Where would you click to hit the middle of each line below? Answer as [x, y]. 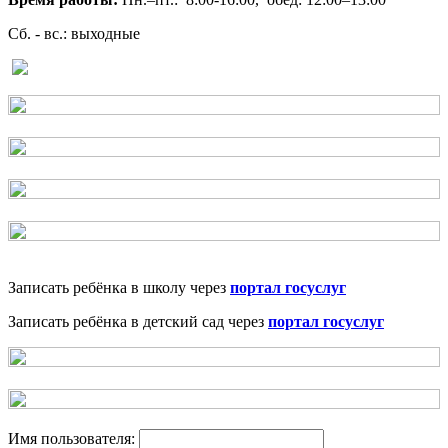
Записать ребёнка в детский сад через [138, 322]
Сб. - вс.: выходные [74, 34]
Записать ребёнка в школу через [119, 288]
